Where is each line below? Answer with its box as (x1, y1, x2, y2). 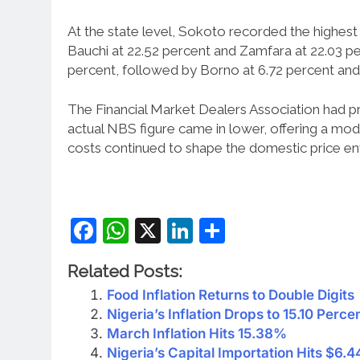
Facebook (96, 215, 216, 247)
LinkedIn (193, 215, 297, 247)
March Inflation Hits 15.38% (106, 325, 287, 342)
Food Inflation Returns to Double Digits (106, 287, 354, 304)
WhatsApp (129, 215, 256, 247)
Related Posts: (67, 261, 182, 282)
